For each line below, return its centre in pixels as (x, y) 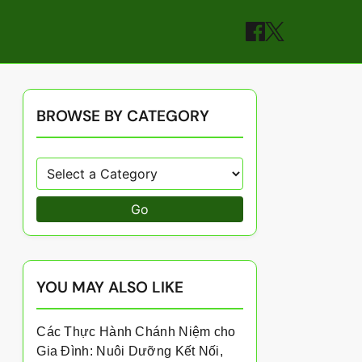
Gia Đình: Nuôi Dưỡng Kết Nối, (130, 351)
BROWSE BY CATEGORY (123, 116)
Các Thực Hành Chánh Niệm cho (136, 332)
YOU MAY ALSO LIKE (110, 287)
